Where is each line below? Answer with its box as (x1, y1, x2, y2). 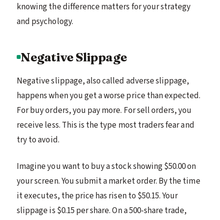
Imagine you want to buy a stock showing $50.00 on (17, 160, 196, 172)
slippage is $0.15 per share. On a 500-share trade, (17, 204, 187, 217)
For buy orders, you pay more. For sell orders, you (17, 104, 192, 116)
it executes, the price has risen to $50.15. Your (17, 190, 178, 202)
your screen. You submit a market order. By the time (17, 175, 200, 187)
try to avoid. (17, 134, 59, 146)
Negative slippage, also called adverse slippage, (17, 75, 190, 87)
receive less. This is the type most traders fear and (17, 119, 194, 131)
